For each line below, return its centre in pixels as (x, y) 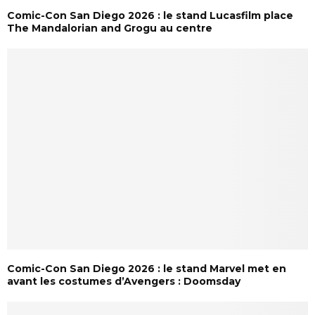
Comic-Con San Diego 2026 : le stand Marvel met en (147, 268)
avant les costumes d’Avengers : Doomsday (124, 281)
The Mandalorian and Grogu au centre (110, 28)
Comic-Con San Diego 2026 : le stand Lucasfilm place (150, 16)
